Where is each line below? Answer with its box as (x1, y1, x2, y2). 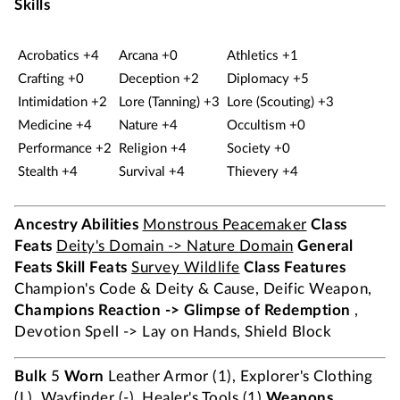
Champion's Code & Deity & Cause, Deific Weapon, (14, 281, 372, 296)
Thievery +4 (227, 165, 298, 179)
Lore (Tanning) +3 (119, 96, 220, 109)
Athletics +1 (227, 49, 298, 62)
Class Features (244, 260, 346, 275)
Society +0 (227, 142, 290, 155)
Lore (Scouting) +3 (227, 96, 334, 109)
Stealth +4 (18, 165, 78, 179)
